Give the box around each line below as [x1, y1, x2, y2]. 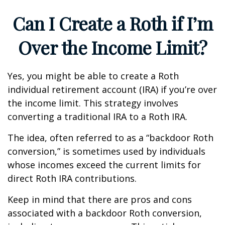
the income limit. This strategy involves [8, 97, 178, 109]
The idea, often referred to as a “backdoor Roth [8, 132, 213, 144]
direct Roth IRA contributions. [8, 172, 137, 184]
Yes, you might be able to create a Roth [8, 70, 179, 82]
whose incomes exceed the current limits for [8, 159, 201, 171]
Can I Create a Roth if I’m [13, 11, 212, 35]
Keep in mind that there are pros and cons [8, 193, 192, 205]
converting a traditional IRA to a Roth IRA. [8, 110, 187, 123]
